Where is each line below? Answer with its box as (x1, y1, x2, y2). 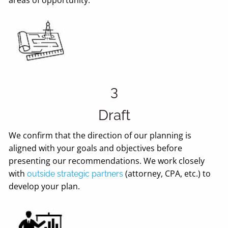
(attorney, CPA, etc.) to (123, 167, 211, 179)
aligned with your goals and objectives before (9, 142, 183, 154)
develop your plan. (9, 180, 80, 192)
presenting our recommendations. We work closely (9, 155, 205, 166)
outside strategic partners (27, 168, 124, 179)
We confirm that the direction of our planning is (9, 129, 192, 141)
